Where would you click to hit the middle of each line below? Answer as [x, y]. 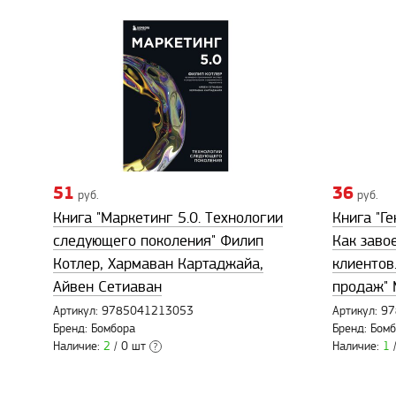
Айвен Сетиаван [107, 287]
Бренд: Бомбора [94, 329]
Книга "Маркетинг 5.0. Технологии [168, 218]
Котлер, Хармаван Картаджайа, [158, 264]
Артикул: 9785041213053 [123, 312]
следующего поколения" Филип [158, 241]
